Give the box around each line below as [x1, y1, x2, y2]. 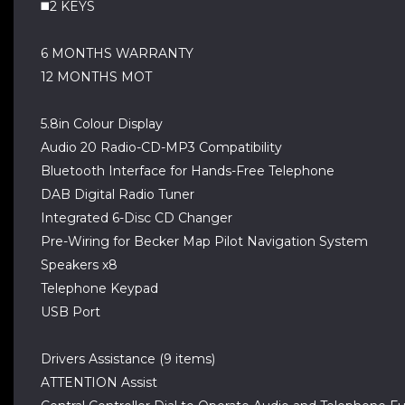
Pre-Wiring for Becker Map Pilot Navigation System [41, 233, 368, 250]
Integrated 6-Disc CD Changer [41, 210, 232, 226]
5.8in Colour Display [41, 116, 163, 132]
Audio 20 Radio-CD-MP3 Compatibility [41, 139, 282, 155]
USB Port [41, 304, 100, 320]
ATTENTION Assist [41, 374, 157, 391]
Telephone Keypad [41, 280, 158, 297]
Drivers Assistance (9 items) [41, 351, 215, 367]
